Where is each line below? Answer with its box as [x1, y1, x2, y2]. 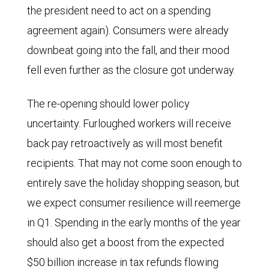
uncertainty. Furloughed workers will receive [27, 116, 231, 131]
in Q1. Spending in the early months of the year [27, 216, 241, 230]
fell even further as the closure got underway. [27, 63, 235, 77]
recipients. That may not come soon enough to [27, 156, 242, 171]
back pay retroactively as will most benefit [27, 136, 223, 151]
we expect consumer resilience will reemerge [27, 196, 241, 210]
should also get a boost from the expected [27, 235, 224, 250]
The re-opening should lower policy [27, 97, 190, 111]
